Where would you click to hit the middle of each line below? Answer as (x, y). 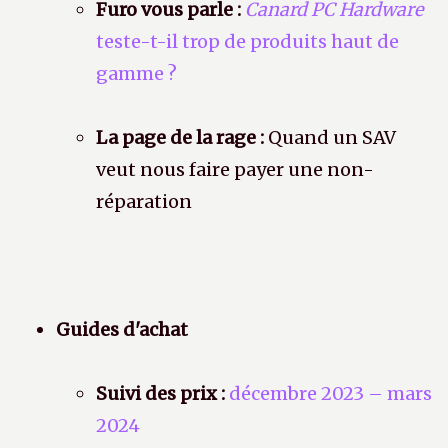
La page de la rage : (180, 138)
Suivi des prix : (160, 394)
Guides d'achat (122, 330)
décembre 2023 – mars (330, 394)
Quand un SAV (330, 138)
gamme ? (136, 74)
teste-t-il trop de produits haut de (247, 42)
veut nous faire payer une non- (235, 170)
